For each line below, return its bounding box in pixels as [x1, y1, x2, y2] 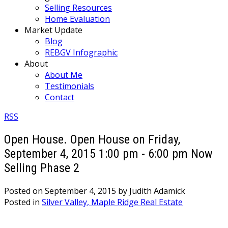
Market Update [24, 24, 82, 36]
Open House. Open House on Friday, [4, 132, 180, 147]
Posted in [4, 196, 40, 208]
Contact [45, 92, 74, 103]
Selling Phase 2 [4, 160, 79, 175]
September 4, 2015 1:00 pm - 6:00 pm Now [4, 146, 213, 161]
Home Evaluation [45, 13, 110, 24]
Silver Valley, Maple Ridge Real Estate [42, 196, 183, 208]
